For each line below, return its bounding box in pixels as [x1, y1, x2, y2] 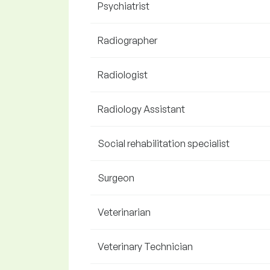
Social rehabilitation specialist [98, 137, 230, 149]
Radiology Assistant [98, 103, 185, 115]
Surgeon [98, 172, 134, 184]
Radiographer [98, 34, 157, 46]
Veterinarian [98, 206, 151, 218]
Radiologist [98, 69, 148, 81]
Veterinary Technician [98, 240, 193, 253]
